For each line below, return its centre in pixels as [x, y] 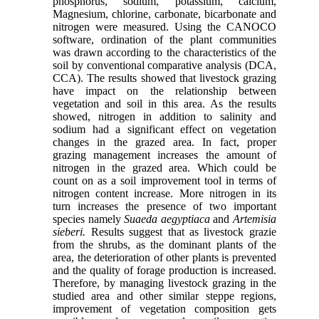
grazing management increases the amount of [164, 155]
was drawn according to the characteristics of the [164, 52]
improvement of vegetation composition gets [164, 308]
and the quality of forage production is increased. [164, 270]
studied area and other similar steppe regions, [164, 296]
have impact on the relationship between [164, 90]
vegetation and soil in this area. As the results [164, 103]
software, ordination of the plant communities [164, 39]
